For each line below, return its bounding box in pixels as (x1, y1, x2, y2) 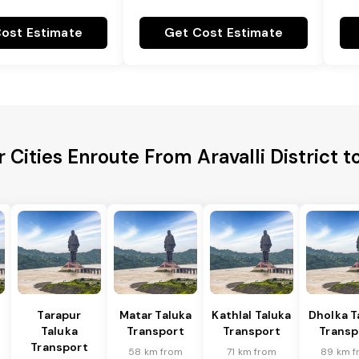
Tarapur (37, 308, 82, 323)
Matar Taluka (119, 308, 192, 323)
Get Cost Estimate (164, 24, 283, 42)
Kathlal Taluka (212, 308, 292, 323)
